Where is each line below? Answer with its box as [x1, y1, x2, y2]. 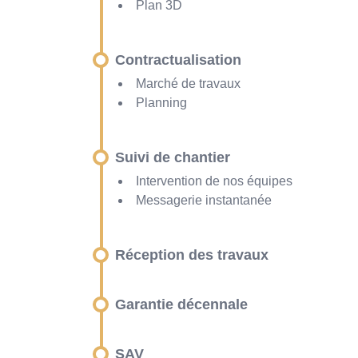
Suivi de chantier [115, 149, 230, 166]
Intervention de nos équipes [136, 174, 292, 189]
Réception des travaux [115, 247, 268, 264]
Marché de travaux [136, 77, 241, 91]
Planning [136, 96, 187, 110]
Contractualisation [115, 52, 241, 69]
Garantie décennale [115, 296, 248, 313]
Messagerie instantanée [136, 193, 275, 208]
